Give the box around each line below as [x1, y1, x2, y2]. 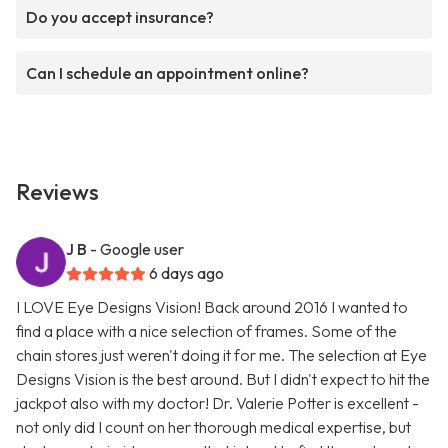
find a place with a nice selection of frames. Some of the [16, 321, 397, 342]
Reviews [16, 178, 99, 207]
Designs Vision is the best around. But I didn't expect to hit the [16, 369, 430, 390]
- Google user [90, 239, 184, 260]
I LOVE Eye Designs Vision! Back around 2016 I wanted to [16, 297, 408, 318]
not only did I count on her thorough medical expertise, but [16, 417, 411, 438]
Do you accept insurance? [26, 7, 214, 28]
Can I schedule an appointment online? [26, 63, 309, 84]
